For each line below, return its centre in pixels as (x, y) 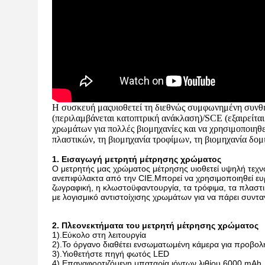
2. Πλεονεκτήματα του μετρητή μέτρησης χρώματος (155, 225)
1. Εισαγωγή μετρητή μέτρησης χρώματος (137, 159)
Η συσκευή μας (82, 107)
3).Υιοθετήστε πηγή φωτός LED (111, 254)
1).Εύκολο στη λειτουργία (99, 235)
